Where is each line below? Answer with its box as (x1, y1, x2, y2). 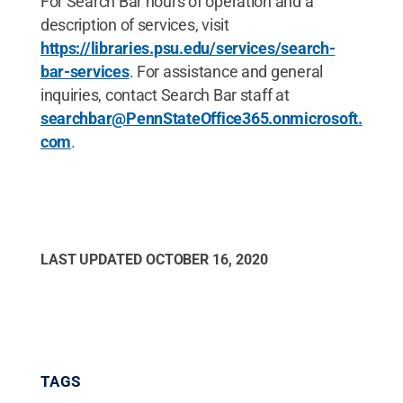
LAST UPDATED (40, 250, 146, 268)
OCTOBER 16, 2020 (145, 250, 268, 268)
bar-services (40, 61, 130, 81)
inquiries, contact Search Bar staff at (40, 85, 290, 104)
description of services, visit (40, 14, 229, 34)
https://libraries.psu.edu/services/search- (40, 38, 336, 58)
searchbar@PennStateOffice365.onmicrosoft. (40, 108, 363, 128)
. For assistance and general (129, 61, 324, 81)
